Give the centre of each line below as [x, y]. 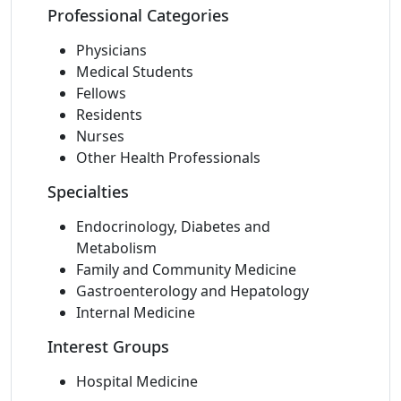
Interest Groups [108, 346]
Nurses [100, 136]
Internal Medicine [136, 312]
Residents [109, 115]
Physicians [111, 50]
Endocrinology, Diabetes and [173, 226]
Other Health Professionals [168, 158]
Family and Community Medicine [186, 269]
